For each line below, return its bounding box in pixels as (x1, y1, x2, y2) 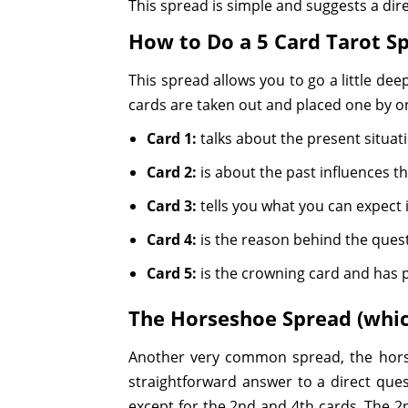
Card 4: (147, 229, 198, 250)
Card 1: (147, 127, 198, 148)
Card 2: (147, 161, 198, 182)
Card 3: (147, 195, 198, 216)
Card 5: (147, 262, 198, 283)
